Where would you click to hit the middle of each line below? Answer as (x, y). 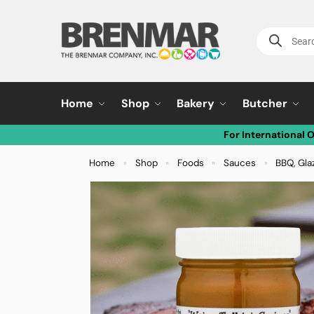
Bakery (196, 103)
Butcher (265, 103)
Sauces (240, 163)
